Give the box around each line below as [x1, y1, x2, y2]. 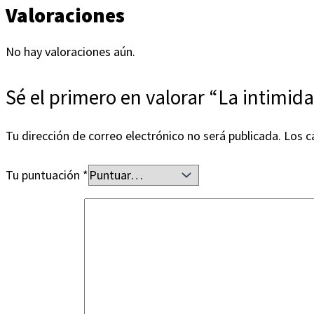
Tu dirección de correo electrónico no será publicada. [6, 128, 281, 144]
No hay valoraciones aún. [6, 43, 135, 60]
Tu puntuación [6, 167, 83, 184]
